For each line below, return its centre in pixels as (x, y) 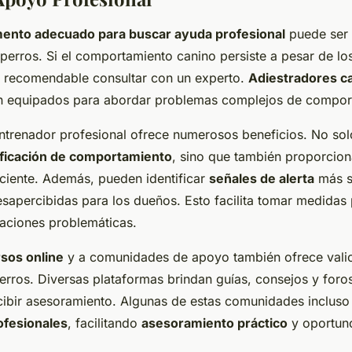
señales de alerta (262, 178)
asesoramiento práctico (214, 323)
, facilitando (104, 323)
